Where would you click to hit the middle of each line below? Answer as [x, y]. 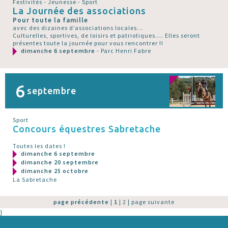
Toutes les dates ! [39, 146]
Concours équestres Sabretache [87, 129]
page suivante [153, 202]
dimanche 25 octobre [55, 171]
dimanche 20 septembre [60, 162]
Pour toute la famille [50, 20]
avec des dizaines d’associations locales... [78, 28]
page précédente [81, 202]
